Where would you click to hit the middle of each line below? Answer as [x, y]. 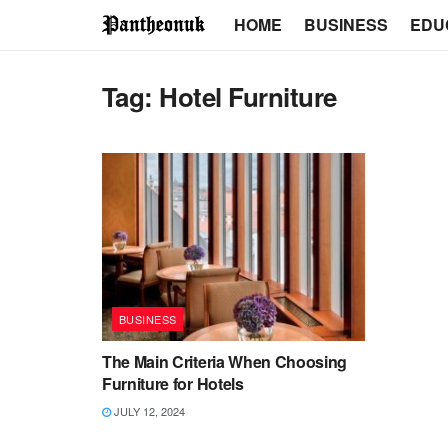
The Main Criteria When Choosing [225, 361]
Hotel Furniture [248, 96]
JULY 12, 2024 [148, 410]
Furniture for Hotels [173, 383]
